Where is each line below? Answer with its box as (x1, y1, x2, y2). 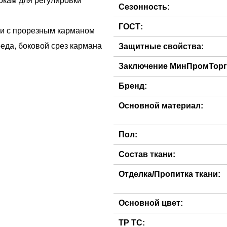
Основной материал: (119, 101, 203, 110)
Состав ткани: (119, 150, 175, 159)
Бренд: (119, 82, 147, 90)
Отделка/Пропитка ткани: (119, 170, 220, 178)
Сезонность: (119, 3, 170, 11)
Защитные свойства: (119, 42, 204, 51)
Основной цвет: (119, 199, 183, 207)
